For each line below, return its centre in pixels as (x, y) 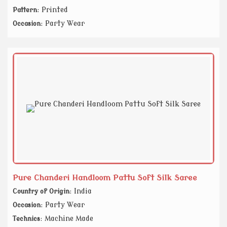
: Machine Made (67, 219)
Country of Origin (41, 192)
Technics (26, 219)
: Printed (52, 10)
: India (81, 192)
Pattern (25, 10)
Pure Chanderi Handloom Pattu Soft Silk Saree (105, 178)
